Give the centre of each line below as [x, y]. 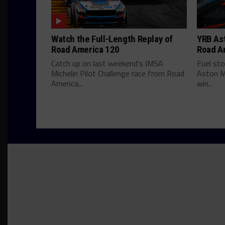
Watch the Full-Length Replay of [112, 39]
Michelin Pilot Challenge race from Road [118, 73]
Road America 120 [85, 49]
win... [205, 83]
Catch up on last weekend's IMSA [107, 63]
